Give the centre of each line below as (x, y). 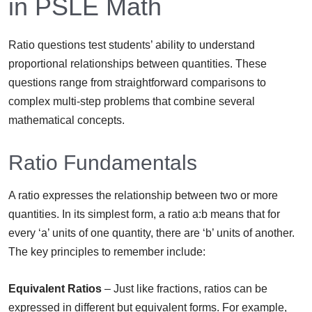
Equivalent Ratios (55, 289)
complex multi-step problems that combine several (132, 102)
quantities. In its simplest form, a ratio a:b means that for (144, 214)
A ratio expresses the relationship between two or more (143, 196)
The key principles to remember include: (107, 252)
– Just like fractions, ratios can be (185, 289)
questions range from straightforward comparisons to (137, 83)
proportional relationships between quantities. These (138, 64)
